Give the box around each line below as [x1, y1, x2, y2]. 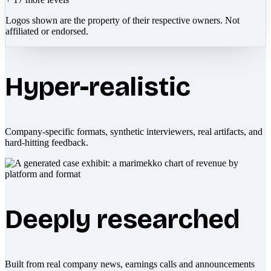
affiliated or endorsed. [5, 25, 88, 36]
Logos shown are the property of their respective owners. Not [5, 15, 240, 25]
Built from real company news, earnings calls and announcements [5, 258, 255, 269]
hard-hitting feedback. [5, 137, 88, 148]
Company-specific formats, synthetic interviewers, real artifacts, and [5, 126, 263, 137]
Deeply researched [5, 203, 240, 235]
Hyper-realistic [5, 70, 191, 103]
